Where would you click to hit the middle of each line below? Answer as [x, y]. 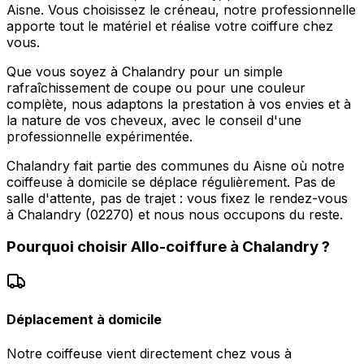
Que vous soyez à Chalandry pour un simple [145, 71]
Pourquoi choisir [69, 247]
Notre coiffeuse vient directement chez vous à [149, 353]
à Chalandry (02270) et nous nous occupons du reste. [175, 214]
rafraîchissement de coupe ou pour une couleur [156, 87]
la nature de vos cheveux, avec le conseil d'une [154, 120]
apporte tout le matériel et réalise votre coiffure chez [170, 26]
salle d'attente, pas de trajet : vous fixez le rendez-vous [177, 198]
